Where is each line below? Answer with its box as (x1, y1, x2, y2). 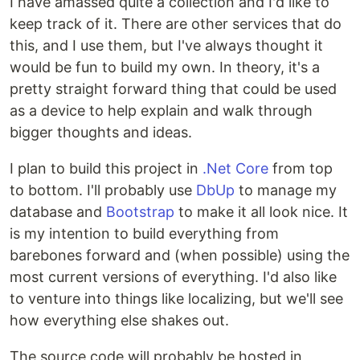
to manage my (235, 182, 337, 198)
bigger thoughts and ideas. (10, 124, 192, 141)
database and (10, 203, 106, 220)
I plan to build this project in (10, 160, 202, 177)
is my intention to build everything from (10, 225, 279, 242)
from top (268, 160, 333, 177)
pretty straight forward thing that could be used (10, 80, 337, 97)
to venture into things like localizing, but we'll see (10, 290, 343, 307)
